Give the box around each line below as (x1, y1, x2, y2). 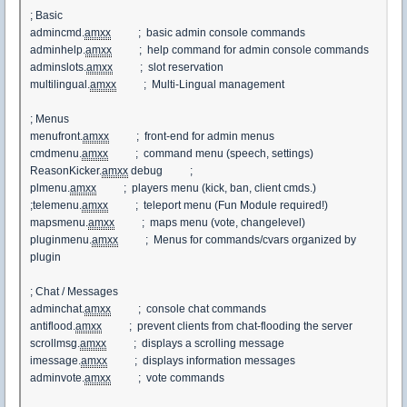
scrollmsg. (30, 337, 80, 350)
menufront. (30, 130, 83, 143)
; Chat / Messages (30, 285, 118, 298)
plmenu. (30, 182, 70, 194)
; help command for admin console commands (112, 44, 377, 56)
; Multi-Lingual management (116, 78, 284, 91)
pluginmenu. (30, 233, 92, 246)
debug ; (128, 164, 217, 177)
